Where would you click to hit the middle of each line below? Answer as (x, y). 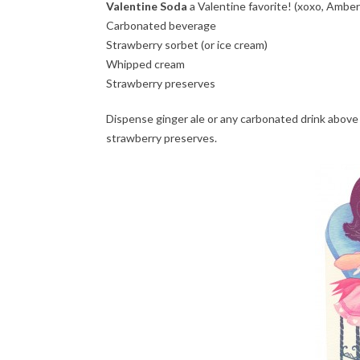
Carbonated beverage (161, 25)
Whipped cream (145, 63)
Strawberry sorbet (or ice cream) (187, 44)
